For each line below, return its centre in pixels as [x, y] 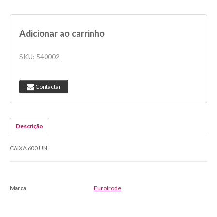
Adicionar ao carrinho [62, 33]
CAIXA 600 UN [29, 148]
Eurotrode [108, 188]
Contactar [48, 86]
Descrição [30, 126]
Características [29, 204]
